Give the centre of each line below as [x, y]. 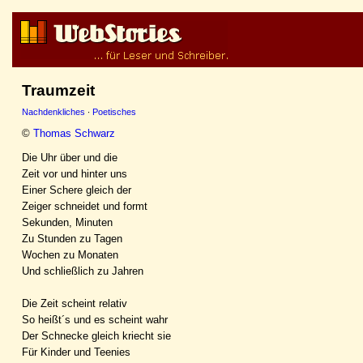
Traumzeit [58, 90]
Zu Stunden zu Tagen [72, 238]
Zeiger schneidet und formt [85, 206]
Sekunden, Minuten [67, 222]
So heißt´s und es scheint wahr [95, 319]
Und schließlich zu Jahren [83, 271]
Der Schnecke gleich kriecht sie [96, 335]
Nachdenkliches [53, 112]
